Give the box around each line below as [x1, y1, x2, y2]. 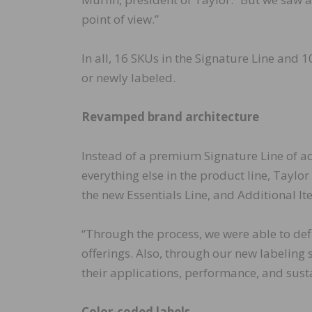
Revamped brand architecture [81, 109, 259, 125]
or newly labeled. [81, 70, 175, 86]
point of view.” [81, 11, 159, 28]
